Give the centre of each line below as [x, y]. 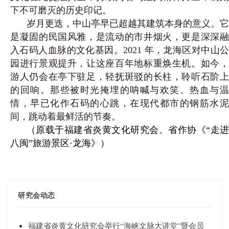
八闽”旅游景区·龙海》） [60, 143]
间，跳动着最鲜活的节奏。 [65, 116]
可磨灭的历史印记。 [70, 10]
